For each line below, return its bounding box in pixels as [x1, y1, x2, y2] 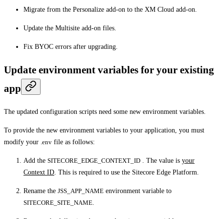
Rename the [23, 187, 58, 195]
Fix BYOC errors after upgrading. [23, 43, 118, 50]
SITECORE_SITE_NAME [23, 198, 92, 206]
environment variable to [104, 187, 172, 195]
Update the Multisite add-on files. [23, 24, 116, 32]
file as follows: [52, 138, 95, 146]
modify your [4, 138, 41, 146]
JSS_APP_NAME [58, 187, 104, 195]
